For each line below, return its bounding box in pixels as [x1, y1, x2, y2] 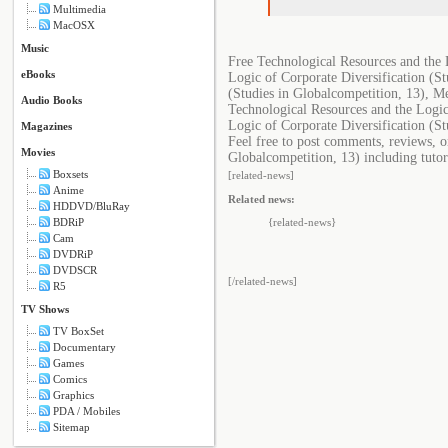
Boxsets [53, 168, 88, 180]
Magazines [21, 120, 72, 132]
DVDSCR [53, 264, 97, 276]
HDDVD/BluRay [53, 200, 130, 212]
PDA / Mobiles [53, 405, 120, 417]
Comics [53, 373, 87, 385]
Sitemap [53, 421, 90, 433]
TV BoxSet [53, 325, 104, 337]
